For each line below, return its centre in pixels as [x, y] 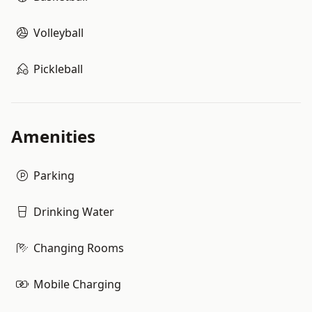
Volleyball [58, 33]
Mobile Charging [77, 284]
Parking [54, 175]
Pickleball [58, 69]
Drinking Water [74, 212]
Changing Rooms [79, 248]
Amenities [53, 136]
